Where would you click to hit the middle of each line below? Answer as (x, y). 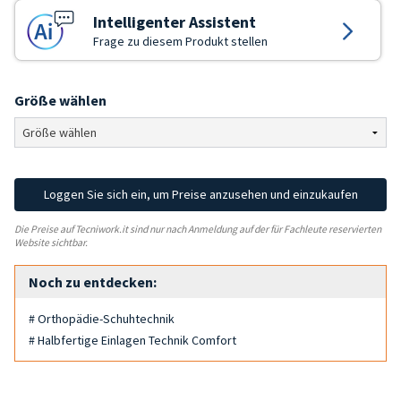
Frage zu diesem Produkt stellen (180, 41)
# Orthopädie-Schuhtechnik (102, 318)
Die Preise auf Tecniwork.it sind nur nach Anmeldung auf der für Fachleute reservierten (198, 229)
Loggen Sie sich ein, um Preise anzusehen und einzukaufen (200, 194)
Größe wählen (60, 100)
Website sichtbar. (51, 242)
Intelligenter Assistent (175, 22)
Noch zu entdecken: (93, 282)
